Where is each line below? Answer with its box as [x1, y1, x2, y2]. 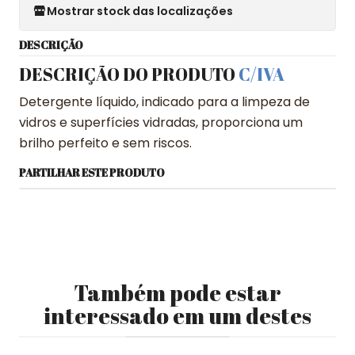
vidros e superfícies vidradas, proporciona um [19, 113, 303, 132]
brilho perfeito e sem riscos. [19, 134, 192, 152]
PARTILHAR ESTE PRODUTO [19, 166, 165, 180]
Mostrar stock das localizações [47, 2, 233, 19]
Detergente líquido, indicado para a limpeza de [19, 93, 310, 111]
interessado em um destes [44, 300, 311, 330]
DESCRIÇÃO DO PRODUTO [19, 63, 239, 86]
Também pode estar [74, 277, 281, 307]
